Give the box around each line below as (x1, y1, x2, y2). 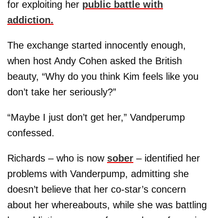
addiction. (7, 14, 54, 25)
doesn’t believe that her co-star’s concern (7, 183, 186, 195)
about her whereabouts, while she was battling (7, 199, 207, 210)
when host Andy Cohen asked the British (7, 55, 182, 66)
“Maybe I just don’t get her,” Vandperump (7, 111, 185, 123)
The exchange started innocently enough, (7, 39, 186, 51)
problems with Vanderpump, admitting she (7, 168, 189, 179)
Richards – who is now (7, 152, 107, 163)
